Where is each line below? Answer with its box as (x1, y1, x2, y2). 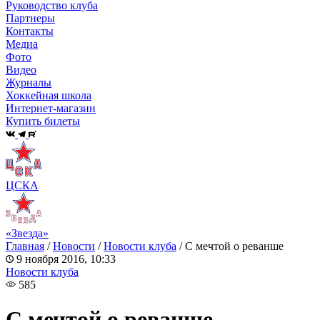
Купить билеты (6, 115, 80, 128)
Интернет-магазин (6, 102, 96, 115)
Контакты (6, 25, 54, 38)
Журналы (6, 76, 51, 89)
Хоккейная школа (6, 89, 91, 102)
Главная (6, 239, 44, 252)
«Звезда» (6, 226, 49, 239)
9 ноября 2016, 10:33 (14, 252, 116, 265)
